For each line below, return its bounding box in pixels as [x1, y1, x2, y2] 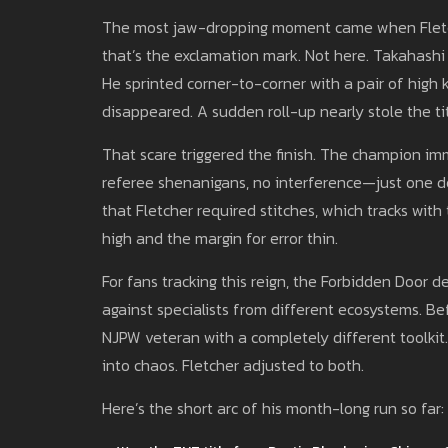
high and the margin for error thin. [102, 225, 338, 250]
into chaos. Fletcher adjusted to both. [102, 352, 364, 377]
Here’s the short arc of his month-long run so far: [102, 395, 444, 420]
